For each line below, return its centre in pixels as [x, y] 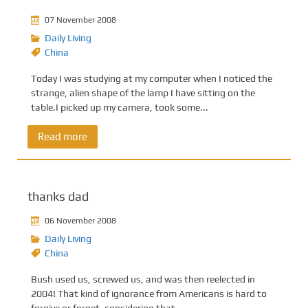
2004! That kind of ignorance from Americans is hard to [149, 294]
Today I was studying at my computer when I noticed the [152, 78]
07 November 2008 [80, 20]
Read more [63, 136]
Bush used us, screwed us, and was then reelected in [143, 279]
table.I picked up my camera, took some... [120, 107]
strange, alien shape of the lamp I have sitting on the [143, 93]
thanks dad [58, 196]
